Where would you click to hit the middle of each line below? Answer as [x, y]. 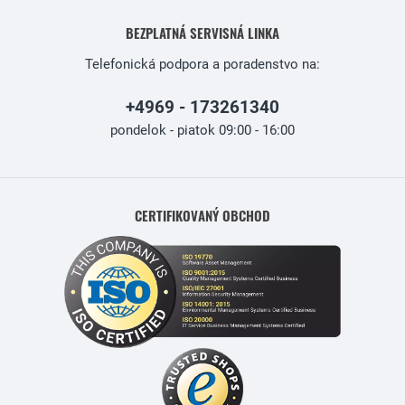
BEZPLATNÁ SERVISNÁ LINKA [202, 32]
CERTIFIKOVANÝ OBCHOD [202, 215]
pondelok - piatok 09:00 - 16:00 [202, 130]
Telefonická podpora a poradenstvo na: [202, 64]
